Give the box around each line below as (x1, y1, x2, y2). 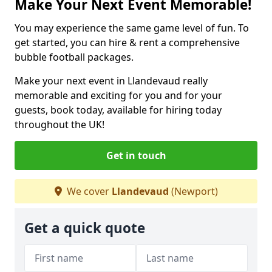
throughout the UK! (15, 117, 104, 131)
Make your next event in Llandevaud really (15, 73, 208, 87)
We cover (64, 184, 112, 198)
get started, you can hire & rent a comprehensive (15, 35, 240, 49)
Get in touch (106, 148, 166, 162)
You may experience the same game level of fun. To (15, 21, 249, 35)
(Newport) (168, 184, 218, 198)
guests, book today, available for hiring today (15, 103, 222, 117)
